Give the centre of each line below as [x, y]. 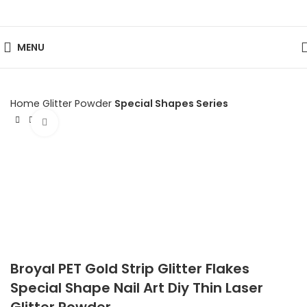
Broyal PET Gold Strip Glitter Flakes [130, 269]
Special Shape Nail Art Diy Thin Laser [137, 288]
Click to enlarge [96, 122]
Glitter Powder [78, 103]
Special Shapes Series [171, 103]
